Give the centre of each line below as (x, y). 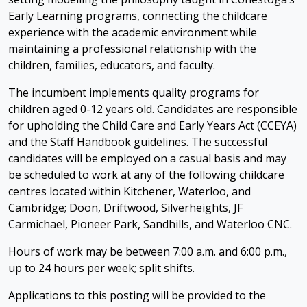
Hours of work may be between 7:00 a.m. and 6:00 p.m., (148, 251)
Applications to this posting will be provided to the (137, 295)
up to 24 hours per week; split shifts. (101, 268)
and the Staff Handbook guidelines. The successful (138, 142)
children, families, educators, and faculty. (112, 65)
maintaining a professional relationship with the (132, 49)
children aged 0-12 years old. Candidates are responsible (153, 109)
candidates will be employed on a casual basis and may (147, 158)
